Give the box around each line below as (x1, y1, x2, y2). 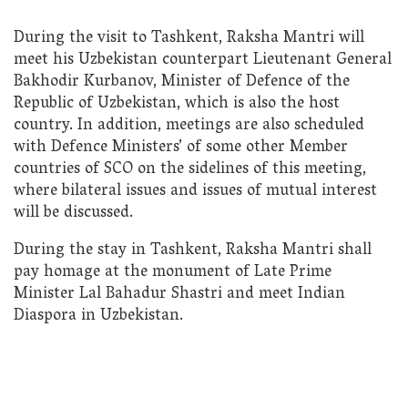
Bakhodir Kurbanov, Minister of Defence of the (14, 66, 350, 97)
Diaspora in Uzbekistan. (14, 301, 183, 332)
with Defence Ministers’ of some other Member (14, 132, 348, 163)
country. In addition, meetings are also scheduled (14, 110, 364, 141)
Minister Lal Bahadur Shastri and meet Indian (14, 280, 345, 311)
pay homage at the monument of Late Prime (14, 258, 331, 289)
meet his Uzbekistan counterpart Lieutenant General (14, 45, 392, 76)
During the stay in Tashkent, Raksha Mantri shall (14, 236, 372, 267)
